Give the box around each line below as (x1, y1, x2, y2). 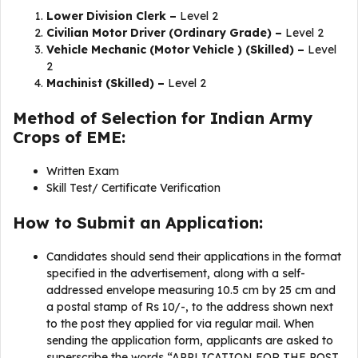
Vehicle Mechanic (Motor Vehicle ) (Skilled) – (46, 42, 304, 57)
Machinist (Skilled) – (46, 76, 165, 90)
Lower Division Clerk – (46, 9, 177, 23)
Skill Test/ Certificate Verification (46, 181, 224, 195)
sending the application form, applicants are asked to (46, 333, 333, 348)
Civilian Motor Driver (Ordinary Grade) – (46, 26, 282, 40)
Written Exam (46, 164, 122, 178)
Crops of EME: (13, 127, 125, 147)
